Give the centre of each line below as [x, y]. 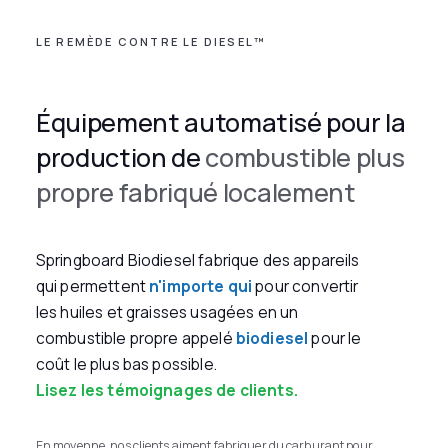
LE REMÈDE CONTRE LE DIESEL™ [151, 41]
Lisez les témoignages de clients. [166, 390]
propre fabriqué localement [195, 192]
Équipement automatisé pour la [220, 122]
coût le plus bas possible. [126, 364]
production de [120, 157]
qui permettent [92, 286]
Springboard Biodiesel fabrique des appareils [197, 260]
